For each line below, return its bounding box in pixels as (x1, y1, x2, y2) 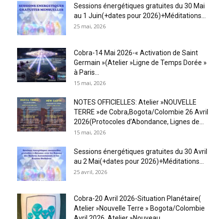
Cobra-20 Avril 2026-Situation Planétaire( (74, 194, 201, 202)
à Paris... (74, 68, 99, 76)
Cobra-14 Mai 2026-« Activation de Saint (74, 48, 198, 57)
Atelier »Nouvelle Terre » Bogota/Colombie (74, 204, 205, 212)
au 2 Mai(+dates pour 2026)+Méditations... (74, 157, 204, 165)
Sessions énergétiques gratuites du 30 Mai (74, 1, 205, 10)
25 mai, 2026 (74, 22, 106, 30)
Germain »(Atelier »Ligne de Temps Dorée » (74, 58, 207, 66)
